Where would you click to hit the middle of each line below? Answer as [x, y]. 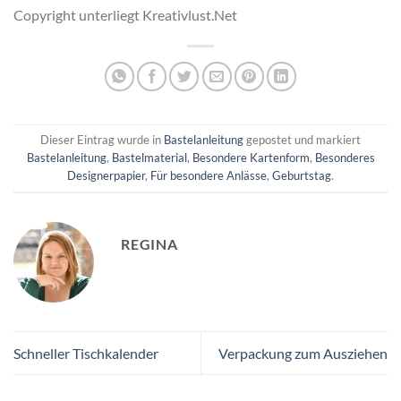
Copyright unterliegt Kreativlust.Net [125, 14]
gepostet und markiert [302, 140]
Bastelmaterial [149, 158]
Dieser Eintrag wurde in [102, 140]
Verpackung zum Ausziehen [303, 353]
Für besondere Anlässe [209, 176]
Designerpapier [106, 176]
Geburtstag [302, 176]
